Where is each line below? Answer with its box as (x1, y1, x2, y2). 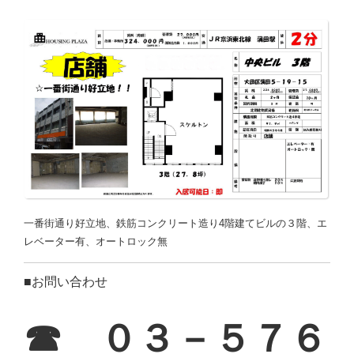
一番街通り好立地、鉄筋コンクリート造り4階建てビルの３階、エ (24, 217, 327, 230)
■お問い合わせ (24, 275, 107, 289)
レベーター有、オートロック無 (24, 235, 168, 248)
